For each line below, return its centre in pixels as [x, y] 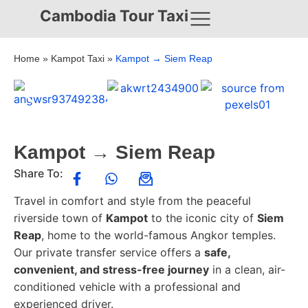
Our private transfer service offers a [109, 252]
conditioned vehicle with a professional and [127, 287]
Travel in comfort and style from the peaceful [132, 201]
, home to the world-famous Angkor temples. [158, 235]
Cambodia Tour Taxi [114, 15]
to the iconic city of [202, 218]
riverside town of [60, 218]
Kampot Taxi [78, 58]
